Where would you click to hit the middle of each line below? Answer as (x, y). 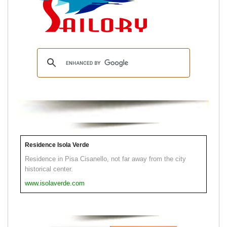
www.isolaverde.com (55, 183)
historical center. (49, 169)
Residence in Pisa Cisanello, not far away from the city (105, 159)
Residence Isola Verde (57, 145)
